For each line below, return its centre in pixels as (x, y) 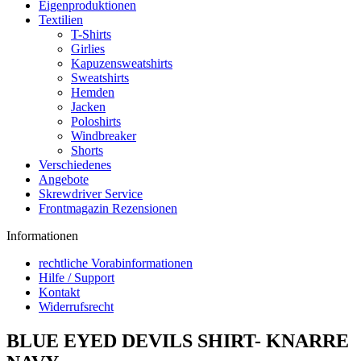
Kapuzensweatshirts (122, 63)
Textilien (61, 20)
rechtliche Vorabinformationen (116, 263)
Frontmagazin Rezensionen (108, 208)
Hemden (93, 92)
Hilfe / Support (77, 278)
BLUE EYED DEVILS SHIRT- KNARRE (178, 340)
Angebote (64, 179)
